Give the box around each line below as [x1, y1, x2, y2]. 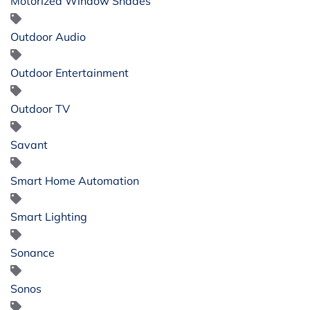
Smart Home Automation [10, 173, 139, 188]
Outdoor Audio [10, 29, 86, 44]
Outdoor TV [10, 101, 70, 116]
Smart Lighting [10, 209, 87, 224]
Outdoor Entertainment [10, 65, 129, 80]
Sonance [10, 245, 55, 259]
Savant [10, 137, 48, 152]
